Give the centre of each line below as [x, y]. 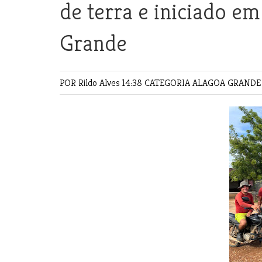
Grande [93, 43]
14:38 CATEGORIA [157, 83]
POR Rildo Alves [91, 83]
